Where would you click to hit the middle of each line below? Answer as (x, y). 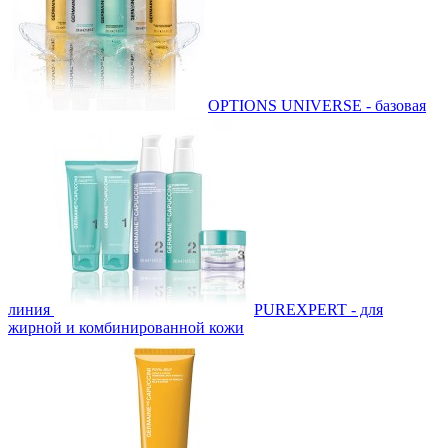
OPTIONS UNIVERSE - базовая (317, 105)
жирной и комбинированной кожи (126, 327)
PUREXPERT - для (318, 309)
